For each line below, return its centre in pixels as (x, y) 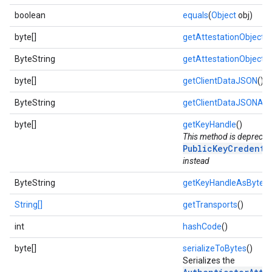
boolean (30, 15)
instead (196, 161)
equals (195, 15)
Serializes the (209, 260)
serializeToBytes (215, 248)
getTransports (210, 205)
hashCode (202, 226)
